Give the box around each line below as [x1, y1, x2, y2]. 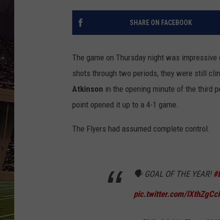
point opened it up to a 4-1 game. [72, 100, 181, 110]
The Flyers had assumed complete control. [72, 124, 210, 134]
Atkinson [72, 84, 103, 94]
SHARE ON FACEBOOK [129, 19, 192, 27]
